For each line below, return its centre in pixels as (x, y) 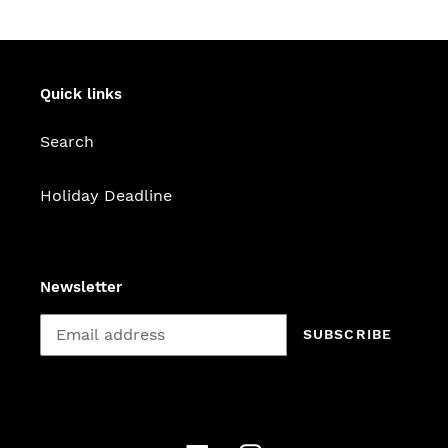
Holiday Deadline (106, 196)
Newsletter (81, 287)
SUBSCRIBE (347, 334)
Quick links (81, 93)
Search (67, 142)
